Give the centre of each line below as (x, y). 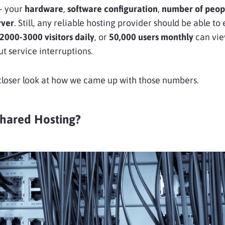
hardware (44, 9)
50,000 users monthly (151, 37)
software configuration (113, 9)
